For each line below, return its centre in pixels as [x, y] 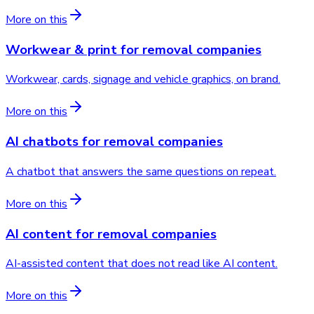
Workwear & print [61, 49]
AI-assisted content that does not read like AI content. [142, 264]
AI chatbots [42, 142]
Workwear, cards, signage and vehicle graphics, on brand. [143, 80]
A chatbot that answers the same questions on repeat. [141, 171]
